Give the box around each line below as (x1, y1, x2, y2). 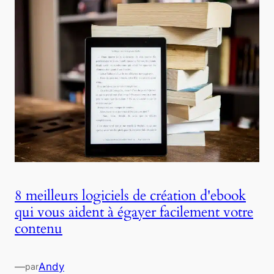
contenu (15, 219, 62, 239)
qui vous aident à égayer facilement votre (15, 202, 253, 222)
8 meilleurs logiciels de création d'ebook (15, 186, 246, 206)
